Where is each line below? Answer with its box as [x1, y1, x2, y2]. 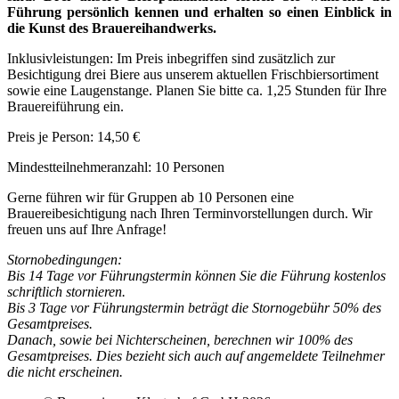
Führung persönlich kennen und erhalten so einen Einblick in [7, 4, 392, 20]
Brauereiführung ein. [7, 98, 124, 114]
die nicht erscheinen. [7, 363, 123, 379]
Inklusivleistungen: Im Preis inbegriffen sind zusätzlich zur [7, 50, 335, 66]
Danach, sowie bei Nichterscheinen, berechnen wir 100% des [7, 331, 353, 347]
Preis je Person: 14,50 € [7, 128, 140, 144]
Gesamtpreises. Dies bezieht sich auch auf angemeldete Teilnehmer [7, 347, 385, 363]
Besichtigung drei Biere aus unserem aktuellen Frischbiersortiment [7, 66, 379, 82]
